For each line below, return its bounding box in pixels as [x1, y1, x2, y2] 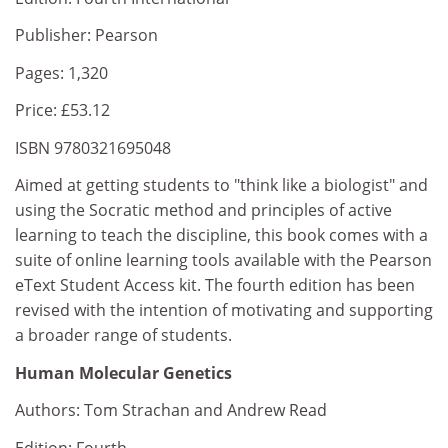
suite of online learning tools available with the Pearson [15, 249, 432, 271]
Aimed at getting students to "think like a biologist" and [15, 174, 428, 196]
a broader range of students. [15, 324, 232, 346]
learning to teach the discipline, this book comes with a [15, 224, 428, 246]
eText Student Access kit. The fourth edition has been [15, 274, 415, 296]
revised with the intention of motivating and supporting [15, 299, 433, 321]
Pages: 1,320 [15, 61, 108, 84]
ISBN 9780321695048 [15, 136, 171, 159]
